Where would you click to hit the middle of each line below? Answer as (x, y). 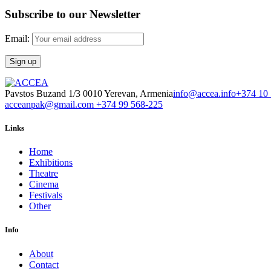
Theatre (44, 174)
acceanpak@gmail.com (51, 104)
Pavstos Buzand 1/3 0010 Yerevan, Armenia (89, 93)
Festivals (46, 195)
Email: (18, 38)
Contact (44, 264)
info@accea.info (204, 93)
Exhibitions (51, 163)
